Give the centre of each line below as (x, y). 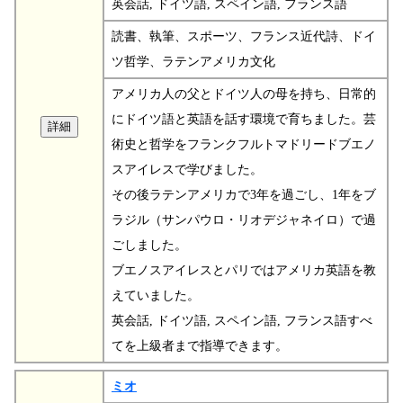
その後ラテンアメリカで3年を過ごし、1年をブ (244, 194)
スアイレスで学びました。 (187, 169)
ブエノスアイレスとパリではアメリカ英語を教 (244, 270)
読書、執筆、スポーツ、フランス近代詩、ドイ (244, 36)
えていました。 (156, 295)
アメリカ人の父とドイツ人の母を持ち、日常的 (244, 94)
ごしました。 (149, 245)
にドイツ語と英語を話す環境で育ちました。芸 (244, 119)
